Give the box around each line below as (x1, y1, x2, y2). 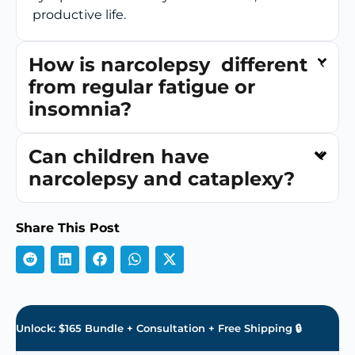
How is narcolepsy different (29, 52, 307, 76)
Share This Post (16, 219, 120, 235)
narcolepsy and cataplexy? (29, 166, 295, 190)
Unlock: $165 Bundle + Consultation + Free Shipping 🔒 (16, 321, 302, 334)
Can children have (29, 144, 209, 168)
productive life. (32, 6, 126, 22)
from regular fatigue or (29, 74, 255, 98)
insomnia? (29, 97, 132, 120)
